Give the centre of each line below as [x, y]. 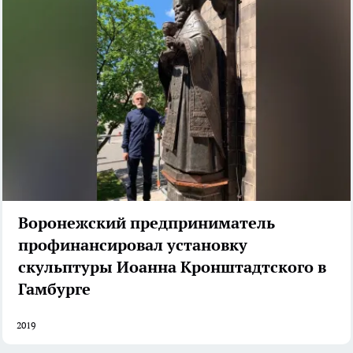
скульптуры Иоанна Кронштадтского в [172, 267]
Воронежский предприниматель [147, 223]
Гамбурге [54, 289]
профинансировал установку [133, 245]
